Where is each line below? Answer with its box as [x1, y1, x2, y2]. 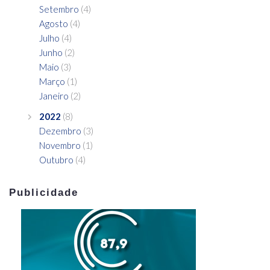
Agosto [39, 17, 68, 29]
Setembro [39, 3, 79, 14]
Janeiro [39, 90, 69, 101]
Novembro [39, 139, 81, 151]
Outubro [39, 154, 74, 165]
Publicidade [9, 186, 79, 198]
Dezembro [39, 125, 81, 136]
